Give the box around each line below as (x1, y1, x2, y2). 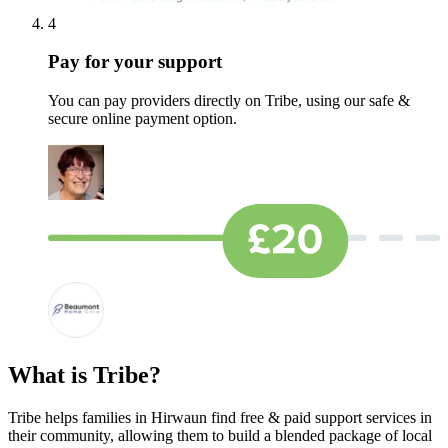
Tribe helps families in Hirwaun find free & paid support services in (8, 408, 432, 426)
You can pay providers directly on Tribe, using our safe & (48, 92, 410, 110)
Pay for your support (48, 51, 222, 73)
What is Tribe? (8, 361, 161, 388)
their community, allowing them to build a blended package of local (8, 426, 432, 444)
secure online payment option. (48, 110, 237, 128)
